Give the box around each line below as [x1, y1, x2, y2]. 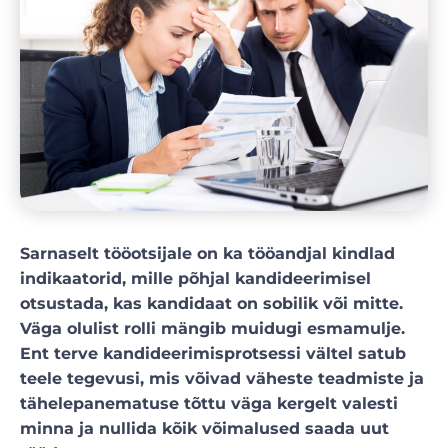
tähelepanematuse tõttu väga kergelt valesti [20, 394, 398, 414]
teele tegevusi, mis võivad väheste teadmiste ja [20, 369, 424, 389]
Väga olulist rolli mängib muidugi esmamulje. [20, 319, 405, 339]
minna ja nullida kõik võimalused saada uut [20, 419, 389, 439]
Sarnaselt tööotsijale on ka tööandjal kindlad [20, 244, 395, 264]
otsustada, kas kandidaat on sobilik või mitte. [20, 294, 403, 314]
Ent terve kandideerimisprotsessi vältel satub [20, 344, 406, 364]
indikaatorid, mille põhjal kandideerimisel [20, 269, 371, 289]
